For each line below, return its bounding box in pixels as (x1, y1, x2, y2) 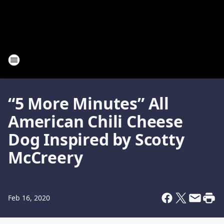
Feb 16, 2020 (8, 193, 50, 202)
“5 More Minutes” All (8, 92, 169, 114)
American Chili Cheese (8, 110, 183, 132)
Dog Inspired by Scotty (8, 128, 184, 150)
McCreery (8, 146, 83, 168)
